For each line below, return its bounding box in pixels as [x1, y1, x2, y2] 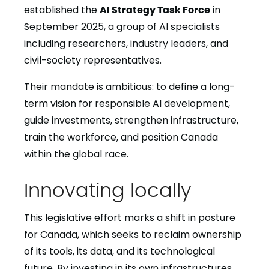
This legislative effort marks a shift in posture [24, 210, 235, 225]
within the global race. [24, 147, 128, 161]
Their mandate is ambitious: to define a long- [24, 79, 235, 94]
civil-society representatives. [24, 53, 162, 67]
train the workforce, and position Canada [24, 130, 218, 144]
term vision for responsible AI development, [24, 96, 230, 110]
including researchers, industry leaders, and [24, 36, 228, 50]
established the [24, 2, 100, 17]
